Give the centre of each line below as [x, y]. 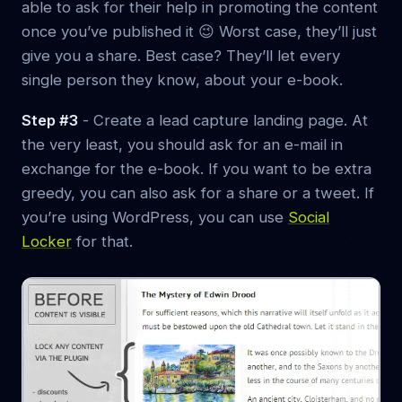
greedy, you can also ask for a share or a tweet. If [198, 192]
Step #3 [50, 120]
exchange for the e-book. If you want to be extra [197, 168]
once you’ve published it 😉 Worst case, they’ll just [199, 31]
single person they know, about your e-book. [182, 79]
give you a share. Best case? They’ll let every [181, 55]
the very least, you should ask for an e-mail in [182, 144]
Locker [47, 241]
